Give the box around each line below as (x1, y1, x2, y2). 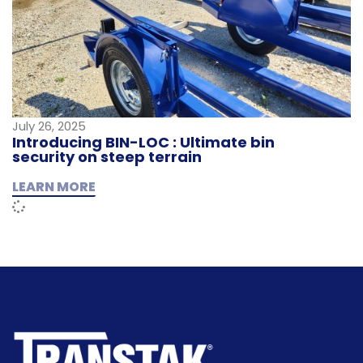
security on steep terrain (12, 146, 202, 167)
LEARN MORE (12, 177, 96, 196)
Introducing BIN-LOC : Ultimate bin (12, 131, 275, 152)
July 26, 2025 (12, 117, 86, 135)
